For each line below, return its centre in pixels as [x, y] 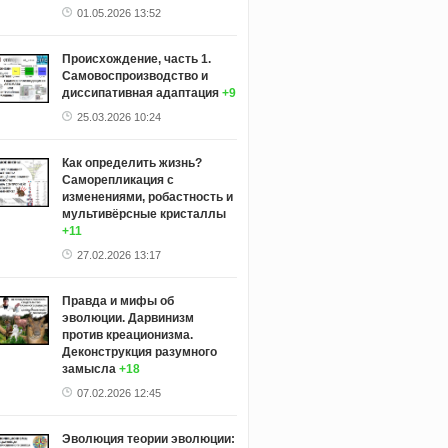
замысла [88, 368]
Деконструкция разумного [139, 351]
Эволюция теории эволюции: [148, 438]
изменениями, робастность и [147, 196]
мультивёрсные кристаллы [143, 213]
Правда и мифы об [117, 300]
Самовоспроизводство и [134, 75]
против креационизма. [127, 334]
